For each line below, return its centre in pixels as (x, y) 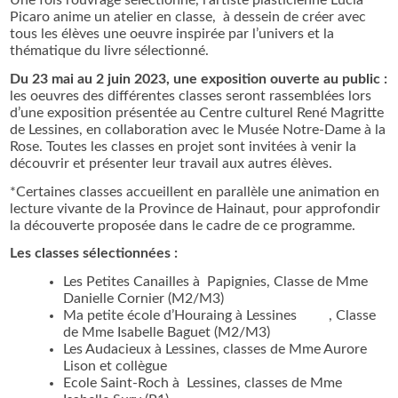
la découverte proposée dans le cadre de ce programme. (183, 225)
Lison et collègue (115, 366)
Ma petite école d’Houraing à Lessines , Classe (220, 316)
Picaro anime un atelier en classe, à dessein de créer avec (188, 16)
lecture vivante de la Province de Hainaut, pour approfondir (195, 208)
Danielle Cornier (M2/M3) (144, 299)
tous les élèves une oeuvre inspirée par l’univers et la (172, 33)
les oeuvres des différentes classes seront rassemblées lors (191, 96)
